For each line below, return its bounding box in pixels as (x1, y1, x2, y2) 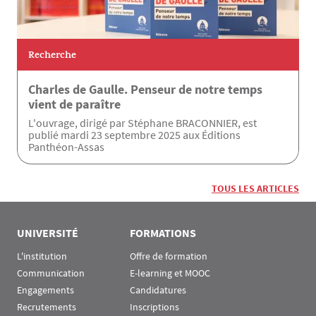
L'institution (17, 250, 67, 263)
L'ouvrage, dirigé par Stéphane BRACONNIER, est (28, 116, 257, 130)
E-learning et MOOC (130, 267, 210, 280)
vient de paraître (28, 96, 121, 113)
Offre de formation (130, 250, 207, 263)
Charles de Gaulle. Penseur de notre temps (28, 81, 262, 98)
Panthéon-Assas (28, 140, 104, 154)
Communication (17, 267, 85, 280)
